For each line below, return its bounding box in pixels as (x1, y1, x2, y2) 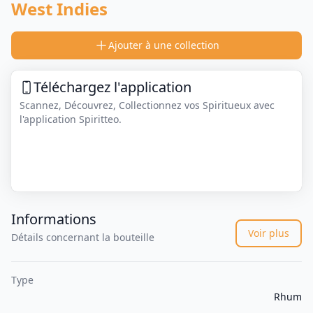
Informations (11, 210, 96, 229)
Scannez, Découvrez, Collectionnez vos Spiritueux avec (20, 99, 275, 112)
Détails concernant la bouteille (11, 231, 154, 245)
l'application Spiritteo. (20, 112, 122, 126)
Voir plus (248, 226, 289, 240)
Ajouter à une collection (108, 38, 219, 52)
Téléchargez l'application (34, 78, 191, 96)
